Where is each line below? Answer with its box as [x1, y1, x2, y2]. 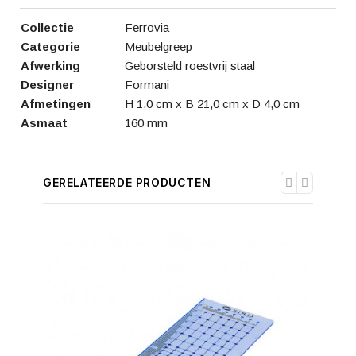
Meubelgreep [125, 40, 192, 53]
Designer [21, 78, 74, 91]
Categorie [21, 40, 80, 53]
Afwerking [21, 59, 80, 72]
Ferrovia [125, 21, 169, 34]
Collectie [21, 21, 74, 34]
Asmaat [21, 116, 68, 130]
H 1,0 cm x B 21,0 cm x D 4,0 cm [125, 97, 300, 110]
